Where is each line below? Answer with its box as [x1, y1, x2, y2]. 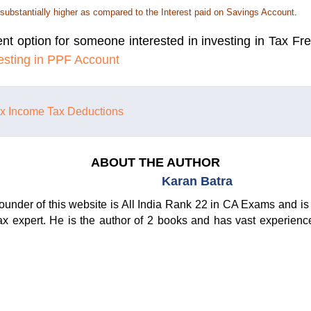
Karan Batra [162, 174, 233, 189]
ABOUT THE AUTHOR [91, 155, 220, 170]
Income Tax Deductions [8, 106, 124, 118]
